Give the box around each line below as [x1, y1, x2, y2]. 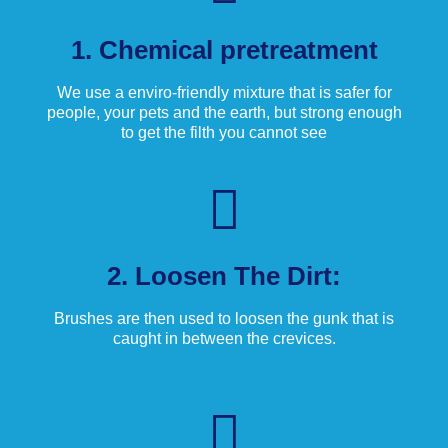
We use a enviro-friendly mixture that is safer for [56, 83, 392, 101]
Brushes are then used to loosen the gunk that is [54, 309, 394, 327]
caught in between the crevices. [112, 329, 336, 347]
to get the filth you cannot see [121, 123, 327, 141]
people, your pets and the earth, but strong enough [46, 103, 402, 121]
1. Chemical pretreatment [70, 34, 378, 65]
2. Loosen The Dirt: [107, 260, 341, 291]
